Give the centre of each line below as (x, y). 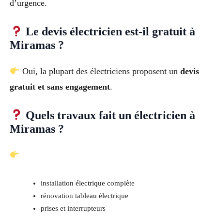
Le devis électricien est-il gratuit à (109, 32)
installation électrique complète (87, 183)
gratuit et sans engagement (60, 87)
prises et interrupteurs (73, 208)
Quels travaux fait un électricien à (109, 115)
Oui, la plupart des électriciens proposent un (100, 71)
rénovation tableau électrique (84, 195)
